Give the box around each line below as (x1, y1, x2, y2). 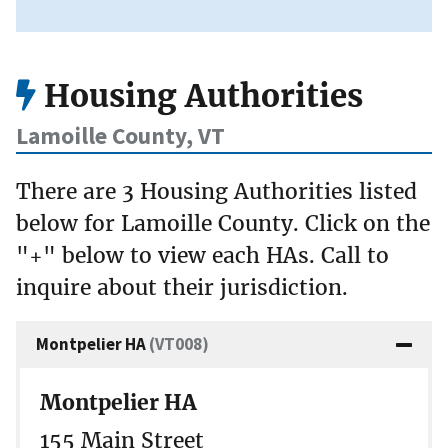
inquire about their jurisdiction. (16, 273, 348, 301)
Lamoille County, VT (16, 121, 225, 151)
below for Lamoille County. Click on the (16, 209, 430, 237)
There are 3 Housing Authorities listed (16, 177, 417, 205)
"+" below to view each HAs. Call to (16, 241, 389, 269)
